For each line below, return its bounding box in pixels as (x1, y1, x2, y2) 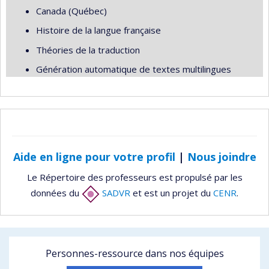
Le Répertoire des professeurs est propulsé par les (26, 171, 243, 184)
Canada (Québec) (36, 4, 107, 17)
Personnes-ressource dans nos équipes (45, 246, 224, 260)
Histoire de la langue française (36, 24, 161, 37)
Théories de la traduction (36, 43, 140, 56)
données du (31, 187, 82, 199)
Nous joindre (187, 149, 256, 164)
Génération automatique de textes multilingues (36, 63, 231, 76)
